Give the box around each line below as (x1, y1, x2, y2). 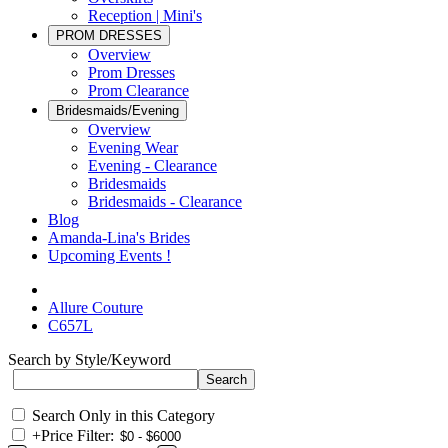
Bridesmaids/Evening (56, 103, 179, 118)
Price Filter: (41, 427, 114, 444)
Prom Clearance (88, 82, 189, 99)
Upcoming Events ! (48, 247, 171, 264)
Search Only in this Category (32, 407, 215, 424)
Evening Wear (88, 139, 178, 156)
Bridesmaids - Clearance (88, 193, 242, 210)
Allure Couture (48, 299, 143, 316)
